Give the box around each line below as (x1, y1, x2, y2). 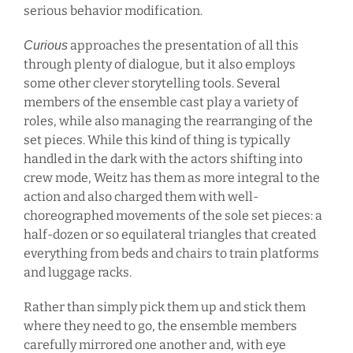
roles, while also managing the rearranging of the (23, 113, 313, 129)
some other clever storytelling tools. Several (23, 76, 281, 91)
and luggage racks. (23, 265, 132, 281)
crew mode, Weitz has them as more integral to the (23, 170, 320, 186)
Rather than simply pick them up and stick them (23, 299, 306, 315)
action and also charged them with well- (23, 189, 258, 205)
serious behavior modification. (23, 3, 203, 19)
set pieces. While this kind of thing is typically (23, 132, 290, 148)
